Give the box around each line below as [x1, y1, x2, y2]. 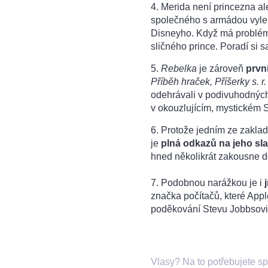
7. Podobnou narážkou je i [151, 177, 264, 188]
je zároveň [199, 63, 246, 74]
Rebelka [161, 63, 199, 74]
